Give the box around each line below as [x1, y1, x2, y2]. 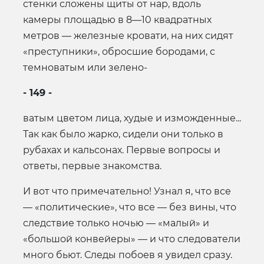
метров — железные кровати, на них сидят [23, 29, 233, 41]
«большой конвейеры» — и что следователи [23, 233, 240, 245]
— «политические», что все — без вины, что [23, 201, 236, 213]
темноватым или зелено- [23, 61, 147, 73]
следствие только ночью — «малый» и [23, 217, 209, 229]
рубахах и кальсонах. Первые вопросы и [23, 144, 220, 156]
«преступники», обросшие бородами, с [23, 45, 215, 57]
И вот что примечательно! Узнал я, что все [23, 185, 231, 197]
